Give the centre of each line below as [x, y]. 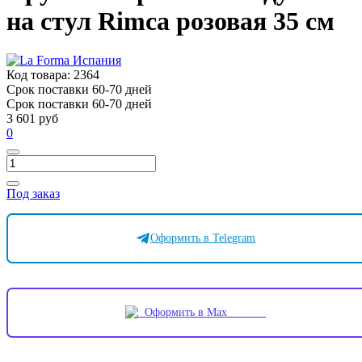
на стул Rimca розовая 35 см [170, 21]
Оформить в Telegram [203, 238]
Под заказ [33, 194]
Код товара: [40, 75]
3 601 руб [32, 119]
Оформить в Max [202, 313]
